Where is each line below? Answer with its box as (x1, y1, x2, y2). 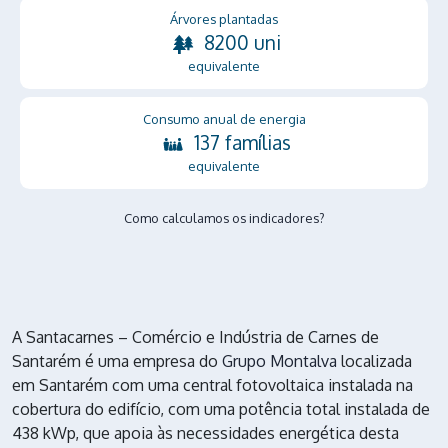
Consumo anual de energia (142, 110, 306, 127)
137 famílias (193, 129, 291, 155)
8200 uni (203, 29, 281, 55)
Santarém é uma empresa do (12, 350, 222, 371)
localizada (337, 350, 412, 371)
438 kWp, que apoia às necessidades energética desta (12, 422, 399, 443)
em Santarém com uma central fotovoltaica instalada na (12, 374, 413, 395)
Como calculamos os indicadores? (123, 209, 325, 226)
